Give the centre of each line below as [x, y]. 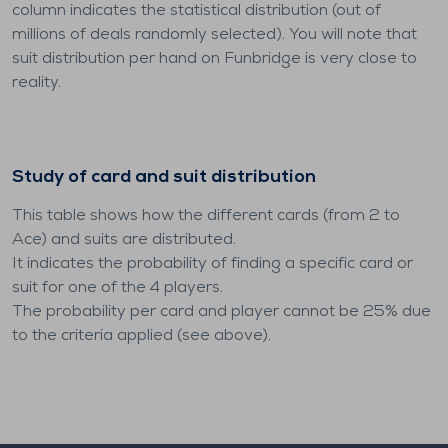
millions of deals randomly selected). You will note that [214, 35]
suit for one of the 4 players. [117, 288]
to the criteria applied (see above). [141, 336]
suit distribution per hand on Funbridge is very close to [214, 59]
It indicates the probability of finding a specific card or [212, 264]
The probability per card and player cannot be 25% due [221, 312]
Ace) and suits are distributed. [124, 240]
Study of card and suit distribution [164, 177]
